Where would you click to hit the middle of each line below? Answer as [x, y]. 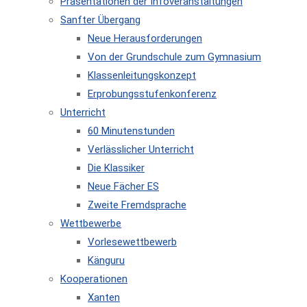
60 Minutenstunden [131, 131]
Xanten [104, 297]
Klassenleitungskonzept [142, 75]
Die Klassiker [116, 168]
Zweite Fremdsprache [137, 205]
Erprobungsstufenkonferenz [152, 94]
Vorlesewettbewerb [132, 242]
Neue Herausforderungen [145, 38]
